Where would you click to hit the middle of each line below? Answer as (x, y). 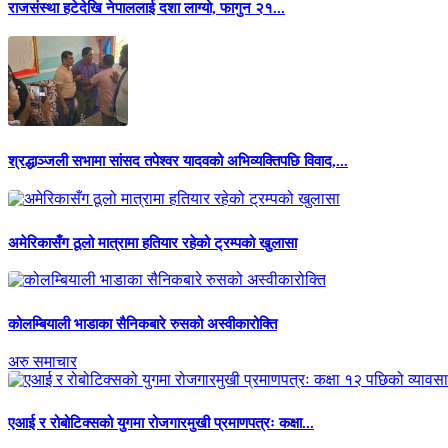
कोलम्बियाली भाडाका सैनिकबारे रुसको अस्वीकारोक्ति (142, 323)
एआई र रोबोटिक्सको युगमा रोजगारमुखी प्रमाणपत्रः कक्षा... (161, 423)
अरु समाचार (42, 361)
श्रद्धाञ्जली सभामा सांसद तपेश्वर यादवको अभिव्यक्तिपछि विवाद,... (178, 161)
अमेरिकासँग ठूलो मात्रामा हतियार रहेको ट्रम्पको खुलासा (152, 242)
